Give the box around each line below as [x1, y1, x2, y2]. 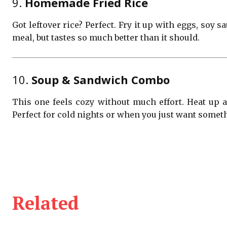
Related [12, 191, 79, 215]
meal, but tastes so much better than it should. [12, 32, 200, 43]
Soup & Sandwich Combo [31, 72, 170, 87]
